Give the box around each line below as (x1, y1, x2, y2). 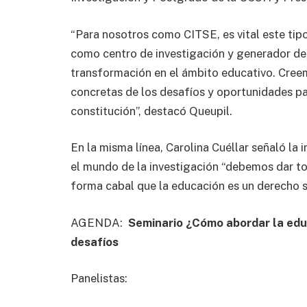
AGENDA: (71, 215, 128, 230)
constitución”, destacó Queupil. (71, 103, 235, 118)
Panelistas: (71, 271, 133, 286)
